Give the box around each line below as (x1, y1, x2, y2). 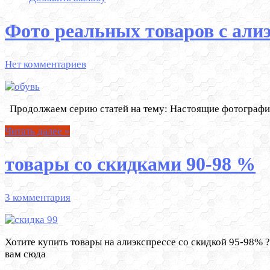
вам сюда (5, 248, 46, 260)
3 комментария (5, 191, 71, 203)
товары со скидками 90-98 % (5, 153, 256, 175)
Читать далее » (5, 125, 70, 137)
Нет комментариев (5, 58, 86, 70)
